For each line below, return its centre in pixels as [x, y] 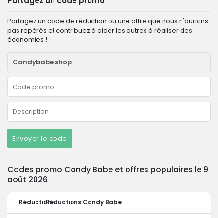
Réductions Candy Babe [84, 202]
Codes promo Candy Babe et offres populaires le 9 [108, 170]
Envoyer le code [40, 138]
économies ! [27, 40]
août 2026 [27, 179]
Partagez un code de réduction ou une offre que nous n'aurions [108, 21]
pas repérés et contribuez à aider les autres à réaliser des [100, 30]
